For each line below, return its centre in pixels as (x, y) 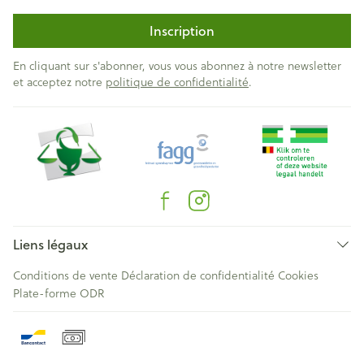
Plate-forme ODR (58, 293)
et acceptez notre (59, 82)
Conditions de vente (65, 275)
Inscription (182, 30)
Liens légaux (50, 244)
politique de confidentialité (177, 82)
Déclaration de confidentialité (198, 275)
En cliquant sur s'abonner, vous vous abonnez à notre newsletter (177, 65)
